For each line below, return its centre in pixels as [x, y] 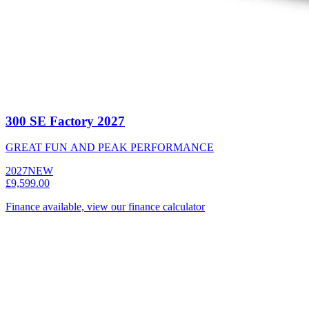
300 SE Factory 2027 [65, 121]
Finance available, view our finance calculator [105, 207]
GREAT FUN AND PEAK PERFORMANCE [110, 148]
